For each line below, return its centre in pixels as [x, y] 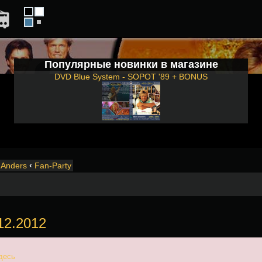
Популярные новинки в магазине [131, 64]
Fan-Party [53, 166]
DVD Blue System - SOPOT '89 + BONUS [131, 77]
